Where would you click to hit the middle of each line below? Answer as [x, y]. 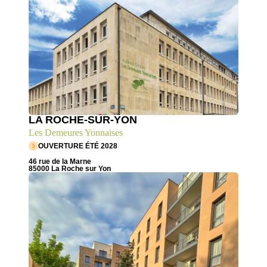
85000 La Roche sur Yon [70, 168]
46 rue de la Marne [60, 161]
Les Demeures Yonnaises [76, 132]
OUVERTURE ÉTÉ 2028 [78, 146]
